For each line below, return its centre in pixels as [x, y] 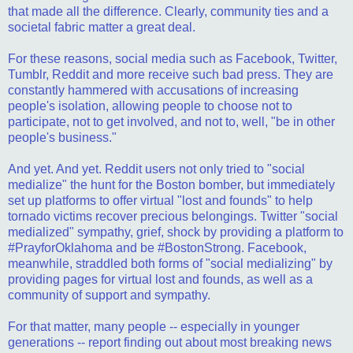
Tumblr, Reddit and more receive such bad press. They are [171, 74]
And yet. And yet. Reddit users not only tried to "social [156, 169]
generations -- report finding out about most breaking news [170, 342]
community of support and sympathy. [109, 295]
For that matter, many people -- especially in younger [154, 326]
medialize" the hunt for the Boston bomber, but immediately [171, 184]
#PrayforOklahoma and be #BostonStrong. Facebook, [157, 247]
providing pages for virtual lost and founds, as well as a [160, 279]
